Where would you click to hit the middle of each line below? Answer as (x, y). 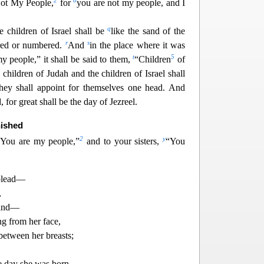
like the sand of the (148, 31)
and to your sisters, (123, 141)
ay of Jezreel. (113, 102)
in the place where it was (137, 45)
